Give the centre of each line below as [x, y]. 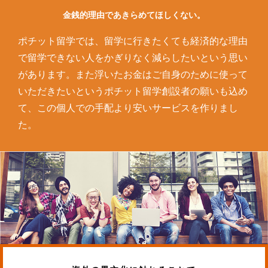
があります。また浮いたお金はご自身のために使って [133, 75]
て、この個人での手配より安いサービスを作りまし [128, 108]
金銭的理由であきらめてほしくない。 [134, 15]
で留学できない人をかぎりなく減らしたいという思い [133, 58]
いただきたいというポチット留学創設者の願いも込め [133, 92]
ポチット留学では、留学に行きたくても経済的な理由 [133, 41]
